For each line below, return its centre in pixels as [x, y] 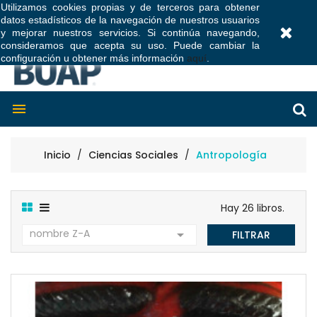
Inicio [57, 155]
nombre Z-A [60, 234]
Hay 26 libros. [253, 208]
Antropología [231, 155]
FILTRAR [252, 235]
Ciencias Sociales [133, 155]
